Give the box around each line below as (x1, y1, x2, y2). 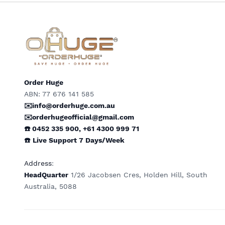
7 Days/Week (79, 136, 125, 145)
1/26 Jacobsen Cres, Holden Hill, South (68, 171, 207, 179)
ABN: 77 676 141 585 (24, 90, 94, 98)
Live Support (33, 136, 79, 145)
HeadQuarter (24, 171, 68, 179)
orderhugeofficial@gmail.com (32, 113, 134, 122)
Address (24, 159, 52, 168)
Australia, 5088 (24, 182, 77, 191)
